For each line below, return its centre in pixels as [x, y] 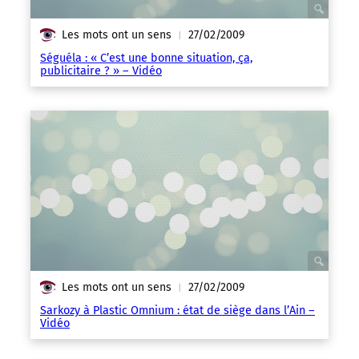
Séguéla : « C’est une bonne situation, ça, [146, 58]
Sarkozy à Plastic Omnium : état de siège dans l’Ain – [177, 311]
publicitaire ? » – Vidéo [101, 71]
